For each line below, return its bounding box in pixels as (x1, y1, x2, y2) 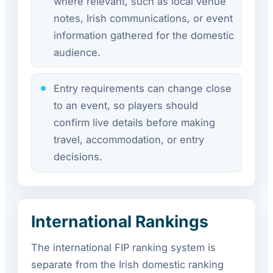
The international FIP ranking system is (31, 241, 216, 253)
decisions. (54, 151, 102, 163)
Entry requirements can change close (54, 82, 232, 95)
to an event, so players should (54, 99, 198, 112)
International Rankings (31, 211, 208, 231)
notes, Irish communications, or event (54, 12, 233, 24)
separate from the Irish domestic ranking (31, 258, 224, 271)
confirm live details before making (54, 116, 215, 129)
